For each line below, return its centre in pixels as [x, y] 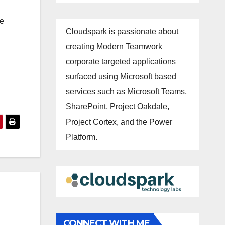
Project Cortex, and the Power [119, 122]
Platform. [81, 137]
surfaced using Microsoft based [121, 77]
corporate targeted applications [121, 62]
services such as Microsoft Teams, [126, 92]
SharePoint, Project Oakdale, [117, 107]
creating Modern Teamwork [114, 47]
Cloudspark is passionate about [122, 32]
